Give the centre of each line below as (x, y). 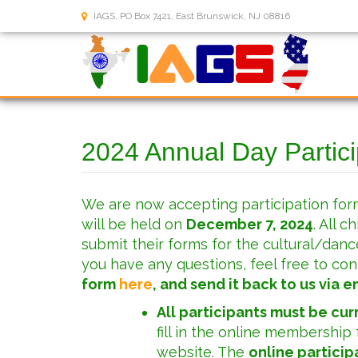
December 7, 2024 (250, 224)
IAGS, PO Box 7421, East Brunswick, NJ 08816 (192, 16)
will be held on (134, 224)
